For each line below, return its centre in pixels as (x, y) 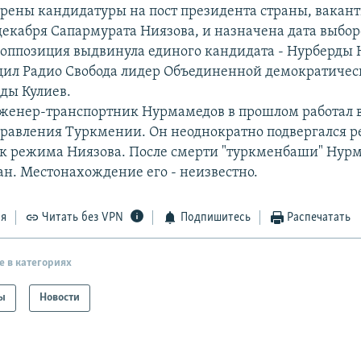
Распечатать (319, 218)
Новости (60, 297)
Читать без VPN (83, 218)
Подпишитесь (215, 218)
